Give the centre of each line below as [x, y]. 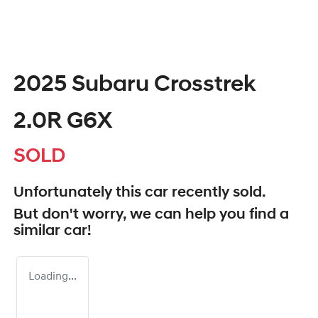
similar [39, 231]
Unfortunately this [79, 193]
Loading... [53, 277]
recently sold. [217, 193]
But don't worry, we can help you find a [151, 215]
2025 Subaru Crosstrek [135, 86]
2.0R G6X [63, 122]
